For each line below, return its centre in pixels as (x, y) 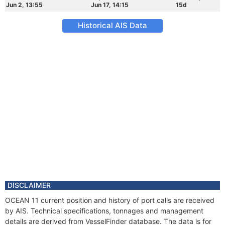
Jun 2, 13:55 (24, 5)
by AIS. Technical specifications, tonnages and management (104, 211)
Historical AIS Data (113, 25)
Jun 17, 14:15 (110, 5)
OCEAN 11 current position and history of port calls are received (110, 200)
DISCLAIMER (29, 185)
